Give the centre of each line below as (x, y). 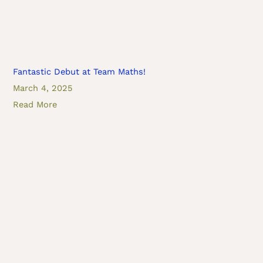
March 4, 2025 (43, 88)
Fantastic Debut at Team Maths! (80, 71)
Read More (35, 104)
